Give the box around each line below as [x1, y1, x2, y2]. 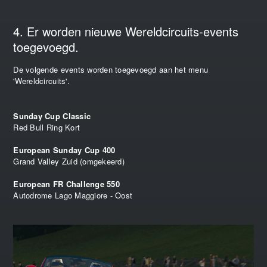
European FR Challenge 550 [13, 178, 120, 190]
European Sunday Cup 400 [13, 144, 116, 156]
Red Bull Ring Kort [13, 121, 80, 133]
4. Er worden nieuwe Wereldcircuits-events [13, 22, 239, 40]
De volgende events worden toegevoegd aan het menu [13, 63, 209, 75]
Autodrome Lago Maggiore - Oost [13, 189, 133, 201]
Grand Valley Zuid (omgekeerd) [13, 155, 125, 167]
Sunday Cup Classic [13, 110, 91, 122]
